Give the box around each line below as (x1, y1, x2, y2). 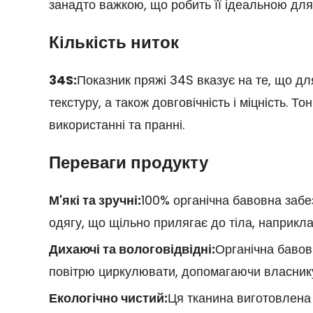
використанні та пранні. (48, 115, 184, 133)
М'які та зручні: (48, 191, 141, 209)
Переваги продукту (48, 150, 208, 174)
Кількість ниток (48, 30, 179, 54)
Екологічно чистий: (48, 289, 168, 307)
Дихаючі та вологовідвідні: (48, 240, 215, 258)
